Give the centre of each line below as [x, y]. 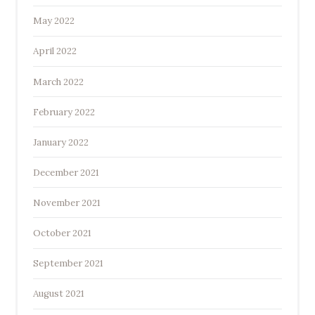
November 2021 [66, 202]
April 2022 [54, 51]
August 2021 [58, 294]
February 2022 [64, 112]
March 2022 [58, 82]
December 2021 [66, 172]
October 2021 [62, 233]
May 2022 [53, 21]
